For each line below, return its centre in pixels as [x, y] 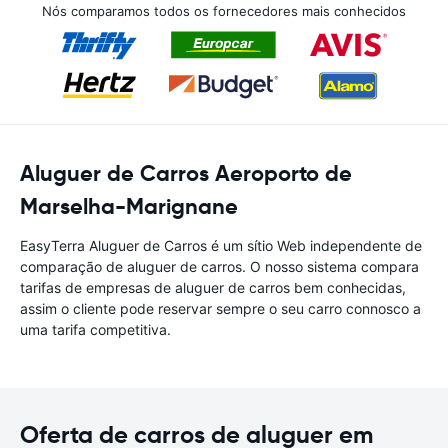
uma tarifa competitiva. [95, 329]
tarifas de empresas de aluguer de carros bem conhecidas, [213, 287]
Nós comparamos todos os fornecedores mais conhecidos [224, 11]
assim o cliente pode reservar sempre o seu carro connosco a [220, 308]
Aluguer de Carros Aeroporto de [186, 173]
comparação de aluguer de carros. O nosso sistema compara [219, 266]
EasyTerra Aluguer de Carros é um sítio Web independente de [221, 245]
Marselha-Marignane [129, 206]
